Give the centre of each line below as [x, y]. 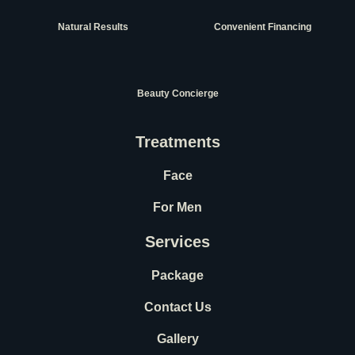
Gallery [177, 339]
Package [177, 276]
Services [177, 242]
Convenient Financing [262, 27]
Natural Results [93, 27]
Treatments [177, 142]
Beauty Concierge [177, 94]
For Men [177, 208]
